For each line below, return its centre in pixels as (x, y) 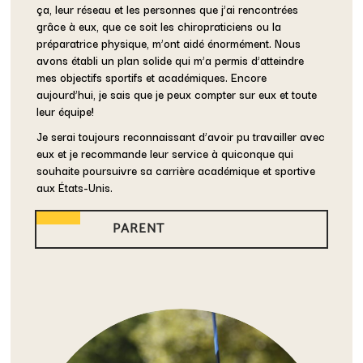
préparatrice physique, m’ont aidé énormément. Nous (169, 43)
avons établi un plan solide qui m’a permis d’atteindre (171, 60)
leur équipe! (66, 111)
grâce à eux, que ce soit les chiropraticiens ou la (159, 26)
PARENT (139, 228)
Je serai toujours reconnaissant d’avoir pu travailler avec (181, 136)
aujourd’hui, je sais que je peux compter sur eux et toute (177, 94)
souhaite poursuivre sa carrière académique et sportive (176, 170)
